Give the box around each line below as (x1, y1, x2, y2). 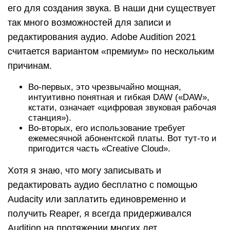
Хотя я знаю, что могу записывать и (8, 165, 161, 176)
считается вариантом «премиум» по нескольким (8, 46, 214, 56)
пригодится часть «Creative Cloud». (28, 143, 170, 154)
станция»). (28, 112, 71, 123)
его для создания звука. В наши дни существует (8, 3, 216, 13)
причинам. (8, 60, 52, 71)
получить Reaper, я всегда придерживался (8, 208, 191, 219)
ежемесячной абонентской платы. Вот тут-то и (28, 133, 217, 143)
